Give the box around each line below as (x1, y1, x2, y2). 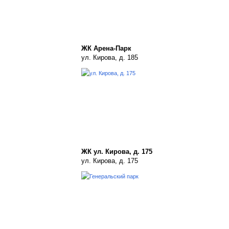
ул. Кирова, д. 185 (81, 54, 138, 61)
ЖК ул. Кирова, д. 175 (81, 148, 152, 155)
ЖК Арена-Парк (81, 44, 131, 52)
